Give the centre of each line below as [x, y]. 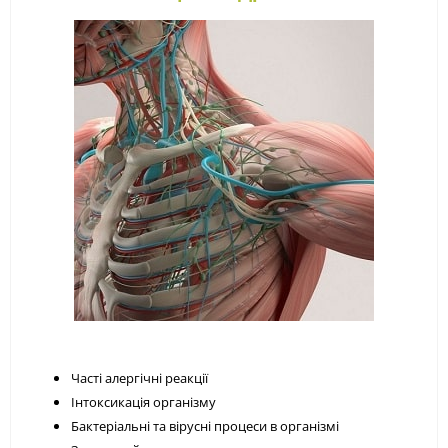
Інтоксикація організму [143, 401]
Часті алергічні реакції [139, 377]
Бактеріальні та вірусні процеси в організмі [205, 425]
